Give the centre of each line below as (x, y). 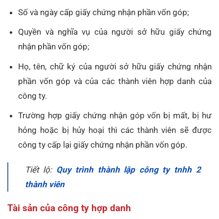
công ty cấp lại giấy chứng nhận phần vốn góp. (103, 144)
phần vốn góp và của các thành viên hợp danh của (115, 81)
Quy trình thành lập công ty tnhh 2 (128, 169)
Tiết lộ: (40, 169)
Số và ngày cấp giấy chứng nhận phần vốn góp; (104, 12)
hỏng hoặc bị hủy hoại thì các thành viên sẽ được (115, 130)
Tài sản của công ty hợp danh (69, 208)
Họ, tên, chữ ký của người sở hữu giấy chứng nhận (115, 66)
